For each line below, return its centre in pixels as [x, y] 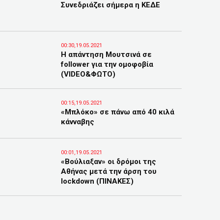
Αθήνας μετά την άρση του [109, 171]
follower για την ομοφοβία [107, 64]
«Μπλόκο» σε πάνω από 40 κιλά [118, 112]
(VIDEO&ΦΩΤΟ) [88, 74]
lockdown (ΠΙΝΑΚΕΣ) [97, 181]
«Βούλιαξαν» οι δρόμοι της [109, 162]
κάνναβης [78, 122]
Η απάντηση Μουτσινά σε [106, 55]
